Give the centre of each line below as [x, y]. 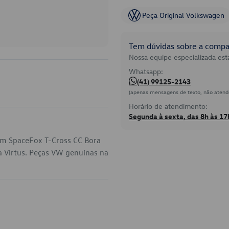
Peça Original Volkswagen [183, 15]
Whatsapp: [146, 71]
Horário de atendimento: [168, 106]
